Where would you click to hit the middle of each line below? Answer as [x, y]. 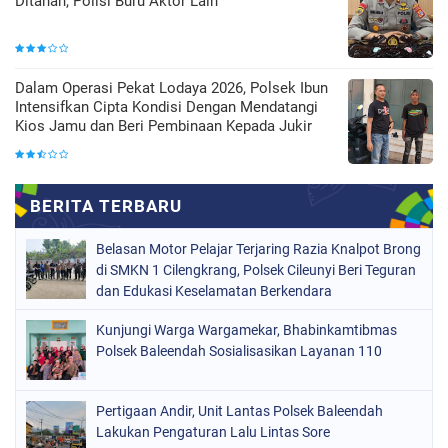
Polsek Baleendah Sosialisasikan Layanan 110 [239, 350]
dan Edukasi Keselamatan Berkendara [214, 290]
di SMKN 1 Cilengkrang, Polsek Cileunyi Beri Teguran [256, 269]
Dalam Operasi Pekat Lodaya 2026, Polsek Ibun [171, 87]
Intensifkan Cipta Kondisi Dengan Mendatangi [166, 106]
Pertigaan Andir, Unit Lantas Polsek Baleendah [239, 410]
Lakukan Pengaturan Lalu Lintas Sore [213, 431]
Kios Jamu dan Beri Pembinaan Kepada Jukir [163, 125]
